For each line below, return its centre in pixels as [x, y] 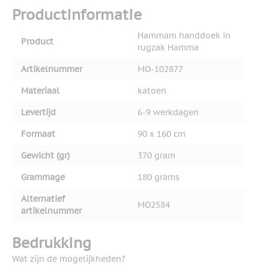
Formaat [38, 134]
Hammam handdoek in [184, 36]
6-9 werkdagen [168, 113]
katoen [152, 91]
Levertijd [38, 113]
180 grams [159, 177]
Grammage [43, 177]
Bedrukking [52, 243]
